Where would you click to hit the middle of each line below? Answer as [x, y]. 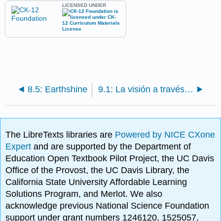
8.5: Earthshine [57, 89]
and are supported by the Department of [112, 147]
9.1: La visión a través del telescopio [189, 89]
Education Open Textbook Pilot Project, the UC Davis [110, 159]
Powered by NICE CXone [165, 135]
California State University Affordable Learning [96, 182]
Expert [20, 147]
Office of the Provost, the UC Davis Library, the [98, 170]
